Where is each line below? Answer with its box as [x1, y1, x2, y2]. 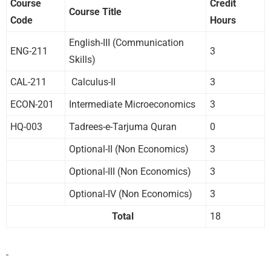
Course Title [69, 5, 122, 18]
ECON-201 [10, 98, 54, 110]
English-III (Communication [69, 36, 184, 48]
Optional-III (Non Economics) [69, 165, 191, 177]
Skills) [69, 53, 96, 65]
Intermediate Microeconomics [69, 98, 195, 110]
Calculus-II [69, 76, 116, 88]
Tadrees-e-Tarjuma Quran [69, 120, 177, 132]
